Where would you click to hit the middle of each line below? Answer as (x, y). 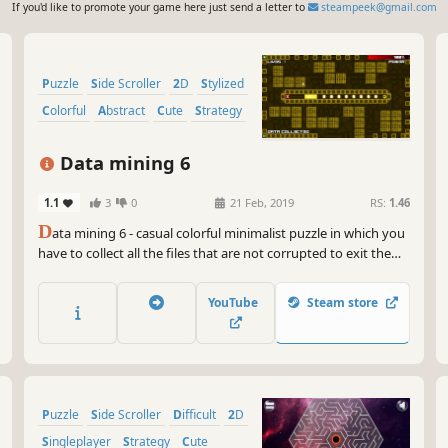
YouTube (235, 302)
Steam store (342, 302)
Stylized (226, 84)
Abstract (125, 111)
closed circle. (75, 273)
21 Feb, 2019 (261, 203)
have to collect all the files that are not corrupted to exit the (214, 253)
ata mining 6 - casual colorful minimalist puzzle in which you (228, 233)
